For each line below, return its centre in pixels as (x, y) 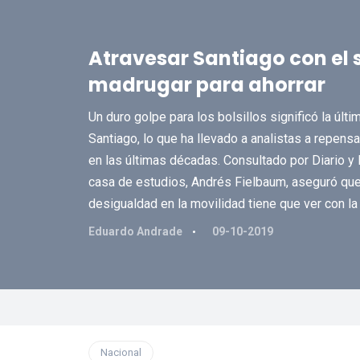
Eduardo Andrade (136, 231)
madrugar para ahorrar (207, 85)
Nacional (121, 352)
